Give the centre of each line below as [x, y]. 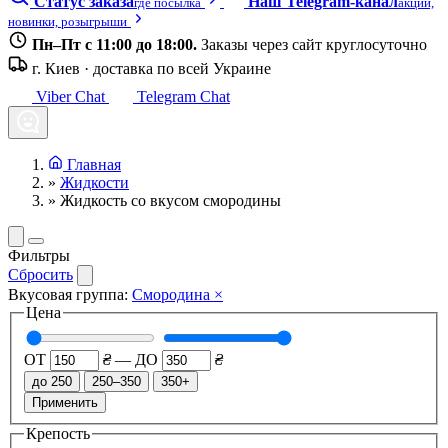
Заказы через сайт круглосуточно [312, 44]
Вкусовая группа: [68, 294]
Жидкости [94, 182]
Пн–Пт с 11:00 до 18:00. [114, 44]
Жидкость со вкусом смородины [170, 200]
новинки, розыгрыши [67, 21]
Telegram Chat [183, 96]
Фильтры [39, 255]
